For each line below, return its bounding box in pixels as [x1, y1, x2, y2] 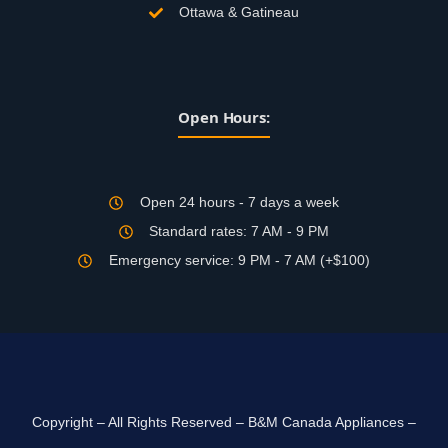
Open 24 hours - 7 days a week [139, 194, 339, 211]
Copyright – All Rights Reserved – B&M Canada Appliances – [32, 414, 416, 431]
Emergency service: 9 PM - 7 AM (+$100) [108, 252, 370, 269]
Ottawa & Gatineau [179, 4, 300, 21]
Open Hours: [178, 107, 270, 128]
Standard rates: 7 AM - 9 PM [149, 223, 330, 240]
